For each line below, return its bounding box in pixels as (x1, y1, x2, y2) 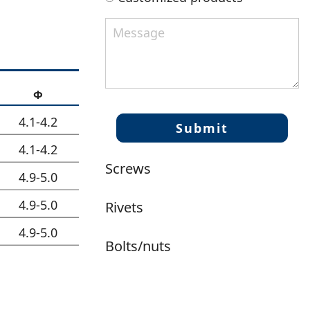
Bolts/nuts (105, 236, 171, 255)
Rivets (105, 197, 143, 217)
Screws (105, 158, 151, 178)
